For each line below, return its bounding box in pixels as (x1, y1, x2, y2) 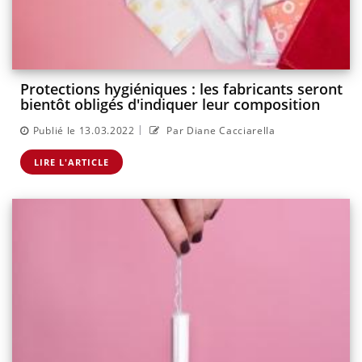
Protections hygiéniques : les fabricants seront (20, 79, 343, 99)
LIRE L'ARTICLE (34, 155, 109, 168)
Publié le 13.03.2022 (32, 123, 135, 137)
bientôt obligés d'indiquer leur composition (20, 95, 320, 115)
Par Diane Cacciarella (163, 123, 276, 137)
